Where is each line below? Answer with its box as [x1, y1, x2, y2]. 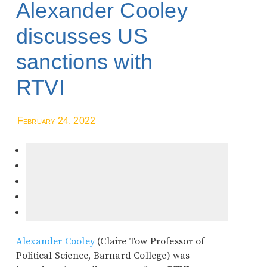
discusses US [15, 24, 148, 48]
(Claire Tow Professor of [95, 235, 205, 247]
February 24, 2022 [17, 116, 96, 126]
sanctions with [15, 49, 153, 74]
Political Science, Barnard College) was [15, 250, 190, 262]
